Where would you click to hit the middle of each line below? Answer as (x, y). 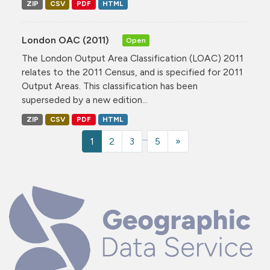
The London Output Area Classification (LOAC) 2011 (133, 58)
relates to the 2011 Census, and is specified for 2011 (132, 72)
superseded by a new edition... (85, 99)
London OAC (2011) (67, 40)
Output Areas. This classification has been (110, 86)
